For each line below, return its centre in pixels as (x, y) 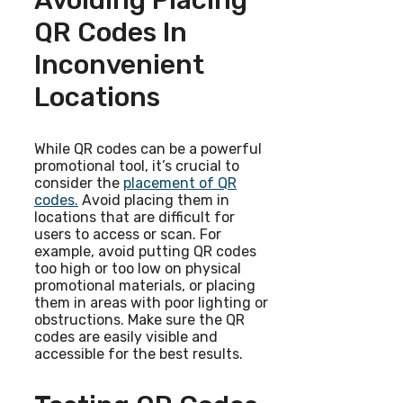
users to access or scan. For (128, 235)
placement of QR (180, 184)
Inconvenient (119, 65)
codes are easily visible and (126, 337)
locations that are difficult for (134, 218)
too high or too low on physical (138, 269)
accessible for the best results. (139, 354)
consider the (79, 184)
